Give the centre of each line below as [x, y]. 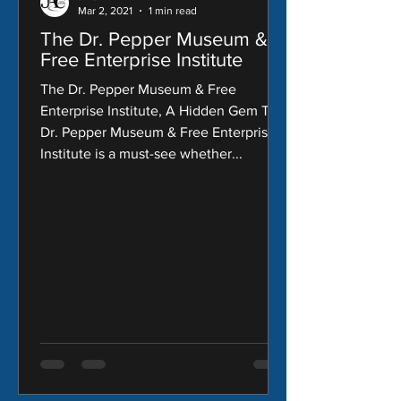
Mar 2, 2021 [105, 11]
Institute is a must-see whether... [141, 153]
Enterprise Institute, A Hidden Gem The [163, 110]
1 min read [173, 11]
